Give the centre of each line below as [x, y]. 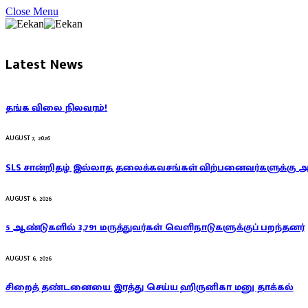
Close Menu [32, 11]
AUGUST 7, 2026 [28, 139]
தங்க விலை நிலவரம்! [57, 107]
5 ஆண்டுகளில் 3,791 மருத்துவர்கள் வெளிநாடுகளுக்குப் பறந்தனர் [155, 228]
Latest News [44, 65]
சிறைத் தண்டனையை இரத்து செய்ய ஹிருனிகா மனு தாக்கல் [150, 287]
